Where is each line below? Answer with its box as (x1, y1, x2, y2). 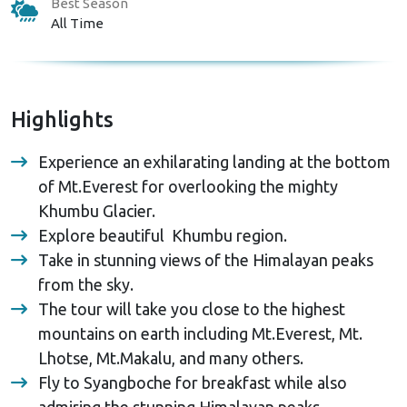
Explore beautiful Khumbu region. (38, 225, 287, 244)
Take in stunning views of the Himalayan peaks (38, 250, 373, 269)
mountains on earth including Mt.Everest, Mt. (38, 323, 362, 342)
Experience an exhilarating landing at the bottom (38, 152, 391, 171)
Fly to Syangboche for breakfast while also (38, 372, 347, 392)
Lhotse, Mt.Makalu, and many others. (38, 348, 303, 367)
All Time (51, 15, 104, 31)
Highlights (11, 106, 114, 131)
